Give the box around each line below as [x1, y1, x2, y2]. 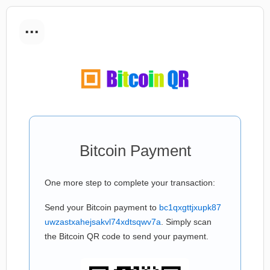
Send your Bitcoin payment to [45, 202, 159, 212]
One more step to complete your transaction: [45, 178, 215, 187]
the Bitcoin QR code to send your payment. [45, 231, 209, 241]
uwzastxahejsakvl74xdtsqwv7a [45, 217, 161, 227]
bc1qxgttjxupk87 [159, 202, 221, 212]
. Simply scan [161, 217, 212, 227]
